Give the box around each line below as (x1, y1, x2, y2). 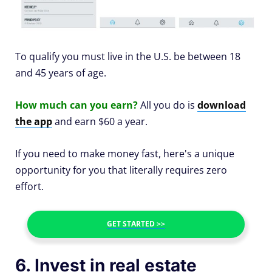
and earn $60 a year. (52, 115, 148, 129)
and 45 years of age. (15, 66, 106, 80)
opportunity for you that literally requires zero (15, 163, 227, 177)
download (197, 98, 246, 112)
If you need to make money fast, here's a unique (15, 147, 234, 161)
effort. (15, 180, 44, 194)
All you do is (140, 98, 197, 112)
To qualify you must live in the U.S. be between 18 (15, 50, 240, 64)
